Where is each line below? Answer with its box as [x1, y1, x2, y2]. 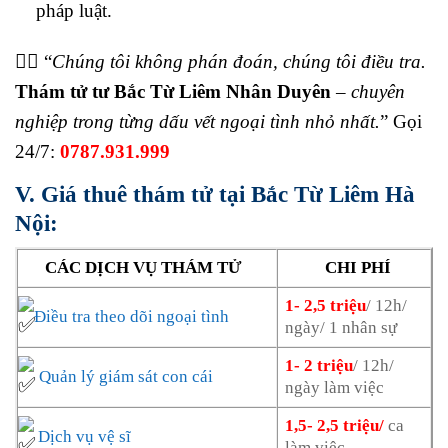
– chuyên [331, 80, 405, 102]
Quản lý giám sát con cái [39, 367, 213, 387]
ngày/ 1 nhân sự [285, 318, 398, 338]
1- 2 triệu [285, 356, 354, 376]
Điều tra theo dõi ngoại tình [34, 307, 229, 327]
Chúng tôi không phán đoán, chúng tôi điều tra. [52, 50, 426, 72]
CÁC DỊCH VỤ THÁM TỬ [44, 258, 242, 278]
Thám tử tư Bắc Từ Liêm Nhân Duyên [15, 80, 331, 102]
